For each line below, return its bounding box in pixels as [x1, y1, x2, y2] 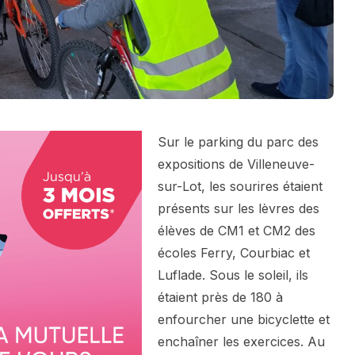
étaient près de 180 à [158, 289, 283, 306]
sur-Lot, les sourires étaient [158, 178, 323, 195]
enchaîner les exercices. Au [158, 334, 325, 350]
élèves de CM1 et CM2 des [158, 223, 315, 239]
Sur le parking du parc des [158, 134, 319, 151]
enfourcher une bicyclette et [158, 311, 330, 328]
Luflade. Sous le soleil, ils [158, 267, 308, 284]
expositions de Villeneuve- [158, 156, 315, 173]
